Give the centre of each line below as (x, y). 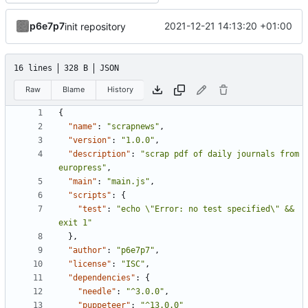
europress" (82, 168)
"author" (87, 251)
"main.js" (128, 182)
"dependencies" (102, 278)
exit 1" (75, 223)
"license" (90, 264)
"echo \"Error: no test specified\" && (205, 209)
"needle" (97, 292)
